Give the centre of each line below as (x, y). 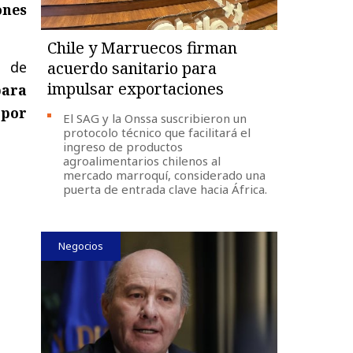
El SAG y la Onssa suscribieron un (155, 118)
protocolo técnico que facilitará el (157, 132)
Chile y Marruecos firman (143, 47)
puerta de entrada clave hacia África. (165, 189)
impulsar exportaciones (136, 88)
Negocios (81, 245)
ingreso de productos (123, 146)
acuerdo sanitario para (132, 68)
